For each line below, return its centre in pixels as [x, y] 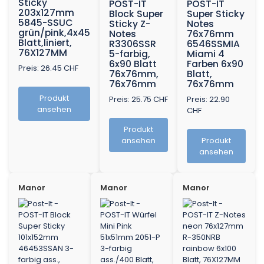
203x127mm [46, 13]
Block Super [136, 14]
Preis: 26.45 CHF [48, 68]
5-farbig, [130, 54]
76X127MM [43, 53]
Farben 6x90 [215, 64]
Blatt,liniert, [45, 43]
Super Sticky [216, 14]
